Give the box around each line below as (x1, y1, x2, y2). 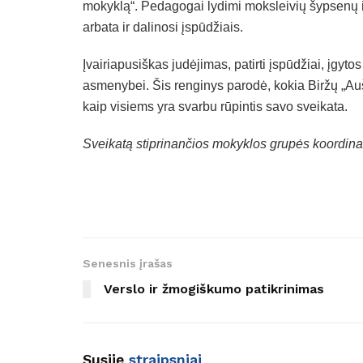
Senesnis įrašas (83, 257, 173, 271)
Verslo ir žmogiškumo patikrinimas (104, 281, 324, 297)
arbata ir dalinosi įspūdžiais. (83, 20, 243, 35)
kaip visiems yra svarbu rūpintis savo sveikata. (83, 100, 348, 114)
